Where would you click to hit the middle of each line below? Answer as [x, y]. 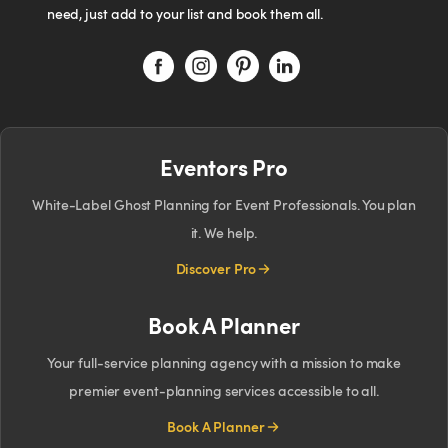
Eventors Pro [224, 166]
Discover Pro [216, 268]
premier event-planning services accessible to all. [224, 390]
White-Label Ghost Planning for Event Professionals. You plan [224, 204]
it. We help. [224, 232]
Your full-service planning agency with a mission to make [224, 362]
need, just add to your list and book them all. [185, 13]
